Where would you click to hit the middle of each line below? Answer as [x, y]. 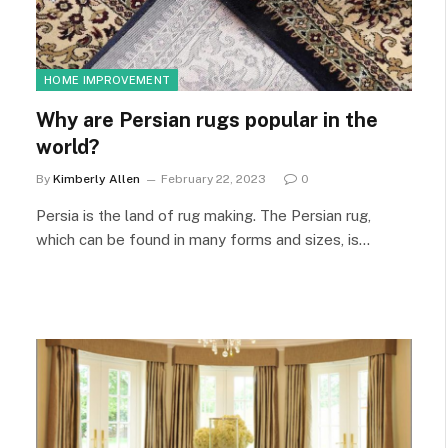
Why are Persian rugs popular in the [207, 120]
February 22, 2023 [213, 179]
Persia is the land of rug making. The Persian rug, [203, 215]
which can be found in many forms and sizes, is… [203, 239]
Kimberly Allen [96, 179]
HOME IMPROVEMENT [107, 80]
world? [67, 147]
